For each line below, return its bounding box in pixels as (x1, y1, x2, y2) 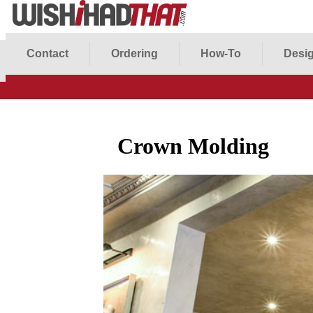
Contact (27, 48, 68, 59)
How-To (201, 48, 241, 59)
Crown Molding (117, 133, 269, 159)
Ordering (111, 48, 158, 59)
